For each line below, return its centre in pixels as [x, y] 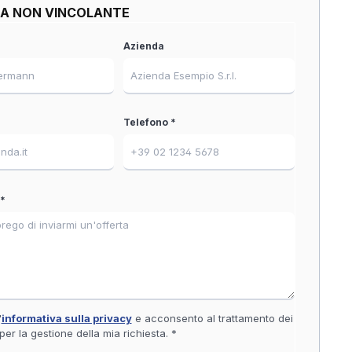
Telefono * [149, 122]
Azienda [143, 46]
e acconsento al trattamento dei [212, 318]
